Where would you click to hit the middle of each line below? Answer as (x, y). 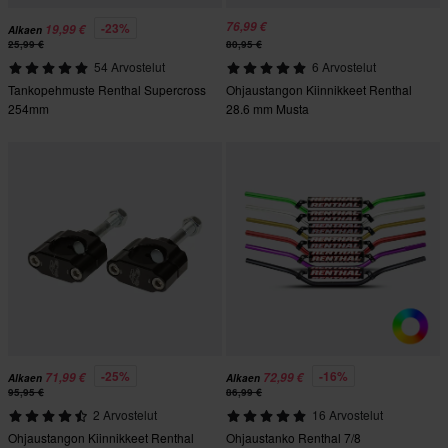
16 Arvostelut (347, 415)
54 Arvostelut (129, 67)
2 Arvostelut (124, 415)
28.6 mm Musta (267, 109)
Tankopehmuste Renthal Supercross (107, 90)
